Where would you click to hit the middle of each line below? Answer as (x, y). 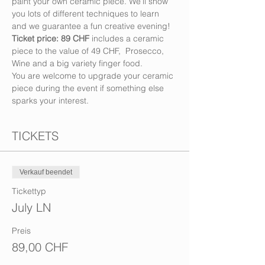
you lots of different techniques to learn (87, 14)
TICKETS (35, 136)
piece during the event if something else (89, 88)
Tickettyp (29, 191)
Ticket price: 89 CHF (51, 38)
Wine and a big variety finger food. (77, 63)
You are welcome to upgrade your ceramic (94, 76)
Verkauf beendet (46, 172)
